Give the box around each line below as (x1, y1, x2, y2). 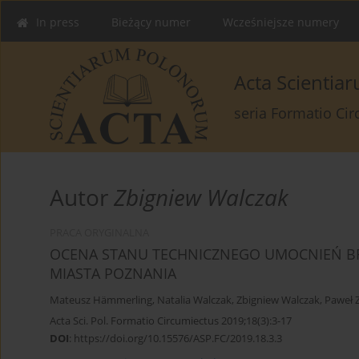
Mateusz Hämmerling (50, 293, 152, 308)
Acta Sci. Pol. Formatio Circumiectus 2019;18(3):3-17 (50, 313, 292, 329)
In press (36, 14, 79, 30)
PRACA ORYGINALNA (50, 226, 149, 240)
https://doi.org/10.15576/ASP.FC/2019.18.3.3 (74, 331, 282, 346)
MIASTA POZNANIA (50, 264, 176, 284)
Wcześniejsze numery (223, 14, 339, 30)
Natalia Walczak (157, 293, 232, 308)
